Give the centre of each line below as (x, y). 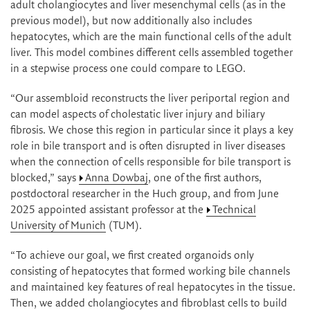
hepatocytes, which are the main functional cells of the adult (151, 37)
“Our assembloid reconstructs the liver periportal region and (150, 98)
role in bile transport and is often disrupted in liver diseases (148, 146)
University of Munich (58, 226)
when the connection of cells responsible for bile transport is (151, 162)
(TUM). (124, 226)
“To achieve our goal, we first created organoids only (132, 255)
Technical (234, 210)
